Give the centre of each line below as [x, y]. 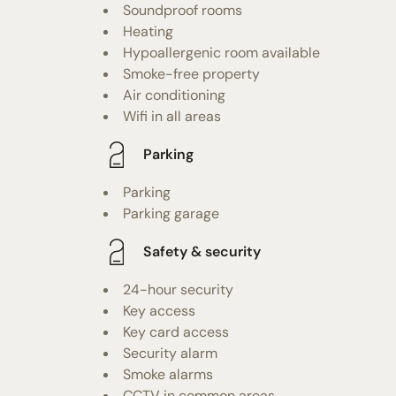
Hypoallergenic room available [221, 52]
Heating [148, 31]
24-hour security [178, 289]
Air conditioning [174, 95]
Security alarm [170, 353]
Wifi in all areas [172, 116]
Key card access [176, 331]
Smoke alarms [168, 374]
